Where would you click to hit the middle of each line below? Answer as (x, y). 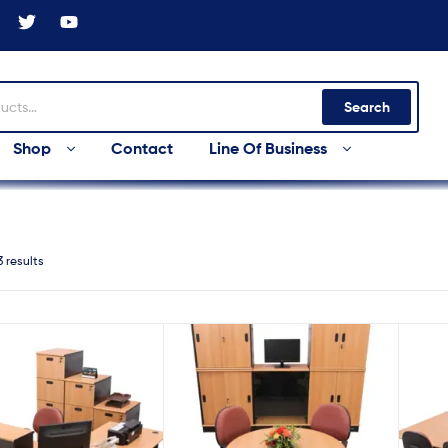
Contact (142, 147)
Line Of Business (268, 147)
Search (366, 107)
